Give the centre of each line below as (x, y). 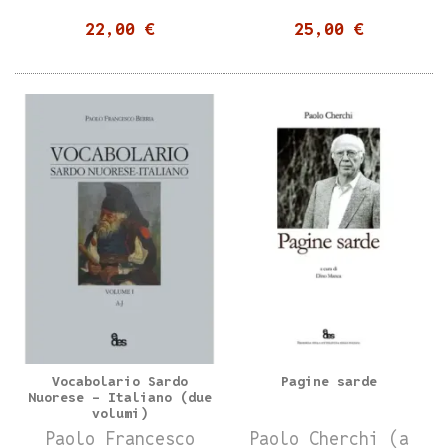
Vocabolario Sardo (119, 381)
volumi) (119, 413)
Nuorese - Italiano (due (119, 397)
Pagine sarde (328, 381)
